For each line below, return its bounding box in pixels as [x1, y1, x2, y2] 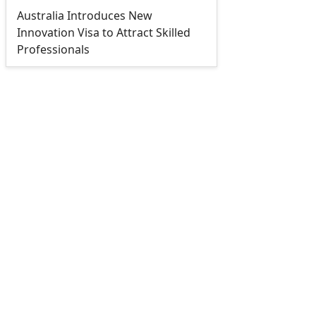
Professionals [16, 42, 90, 57]
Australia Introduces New [16, 8, 152, 23]
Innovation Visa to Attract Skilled [16, 25, 190, 40]
